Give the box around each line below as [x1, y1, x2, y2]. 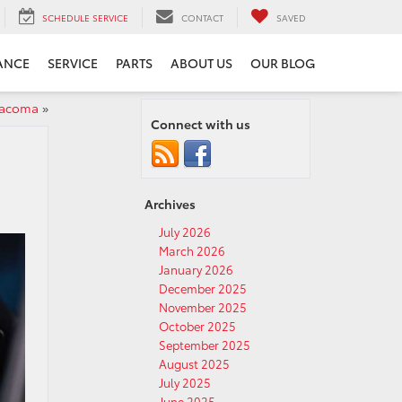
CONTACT [181, 10, 223, 24]
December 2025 [159, 280, 247, 296]
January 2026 [159, 261, 233, 277]
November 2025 [159, 299, 247, 315]
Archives [144, 195, 196, 213]
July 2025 [159, 374, 211, 390]
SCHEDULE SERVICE [42, 10, 128, 24]
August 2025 [159, 355, 230, 371]
